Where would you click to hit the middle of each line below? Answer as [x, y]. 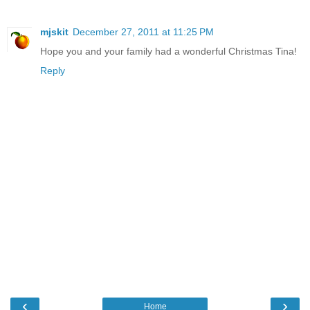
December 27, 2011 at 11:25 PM [143, 32]
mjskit [54, 32]
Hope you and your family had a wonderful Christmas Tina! [168, 52]
